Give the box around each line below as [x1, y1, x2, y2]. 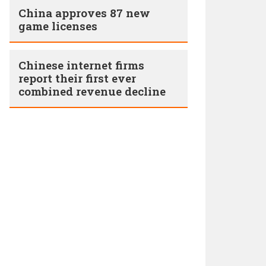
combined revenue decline [18, 84, 166, 99]
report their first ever [18, 71, 136, 85]
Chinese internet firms [18, 58, 144, 72]
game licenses [18, 18, 97, 33]
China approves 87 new [18, 5, 150, 20]
